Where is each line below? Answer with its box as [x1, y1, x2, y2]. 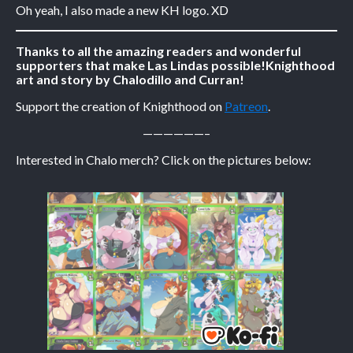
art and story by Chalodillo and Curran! [16, 71, 244, 87]
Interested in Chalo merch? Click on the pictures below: [16, 151, 311, 167]
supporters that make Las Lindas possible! [16, 57, 266, 72]
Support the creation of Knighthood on [16, 98, 225, 113]
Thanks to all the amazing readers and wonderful [16, 43, 301, 58]
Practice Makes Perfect [44, 70, 209, 90]
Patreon [225, 98, 268, 113]
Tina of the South [44, 112, 180, 135]
